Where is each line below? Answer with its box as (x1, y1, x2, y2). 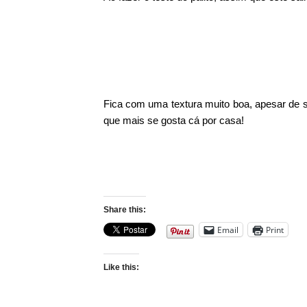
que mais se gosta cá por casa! (103, 114, 244, 126)
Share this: (103, 205, 146, 214)
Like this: (103, 262, 139, 272)
